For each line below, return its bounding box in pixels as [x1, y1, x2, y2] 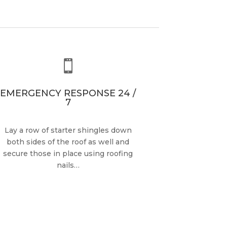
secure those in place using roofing [3, 148, 133, 158]
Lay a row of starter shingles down [4, 125, 132, 135]
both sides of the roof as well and [7, 137, 130, 146]
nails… [56, 160, 80, 170]
